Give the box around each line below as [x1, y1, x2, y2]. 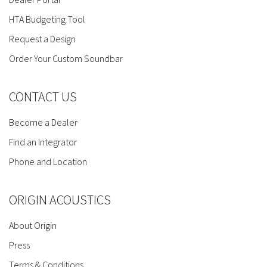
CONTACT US [9, 88, 77, 105]
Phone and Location [9, 155, 87, 167]
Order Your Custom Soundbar [9, 52, 123, 64]
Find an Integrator [9, 135, 77, 148]
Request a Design [9, 32, 76, 45]
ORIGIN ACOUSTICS [9, 191, 111, 208]
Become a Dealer [9, 116, 77, 128]
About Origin [9, 219, 57, 231]
